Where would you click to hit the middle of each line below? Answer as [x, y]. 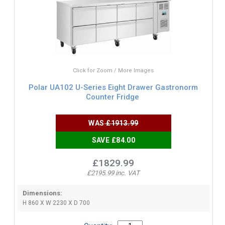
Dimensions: [42, 193]
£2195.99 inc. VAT [114, 173]
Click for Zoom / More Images [114, 70]
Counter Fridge [112, 97]
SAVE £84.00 [114, 140]
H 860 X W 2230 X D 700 [56, 203]
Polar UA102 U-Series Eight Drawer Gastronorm [114, 88]
